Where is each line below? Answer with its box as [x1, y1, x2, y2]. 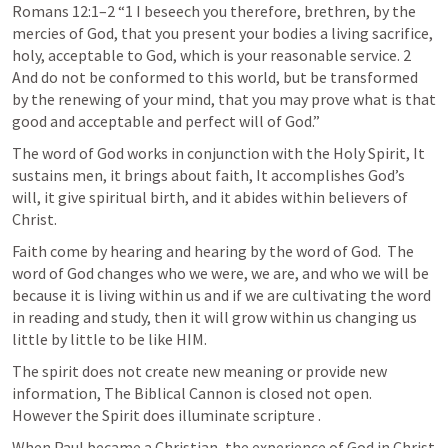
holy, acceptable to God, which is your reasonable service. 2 [12, 45, 411, 65]
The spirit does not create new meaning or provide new [12, 361, 387, 381]
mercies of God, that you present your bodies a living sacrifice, [12, 23, 433, 43]
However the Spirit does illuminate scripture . [12, 405, 321, 425]
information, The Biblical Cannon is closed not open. [12, 383, 372, 403]
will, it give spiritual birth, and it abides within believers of [12, 187, 408, 207]
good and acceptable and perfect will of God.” [12, 111, 323, 131]
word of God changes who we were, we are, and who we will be [12, 263, 429, 283]
